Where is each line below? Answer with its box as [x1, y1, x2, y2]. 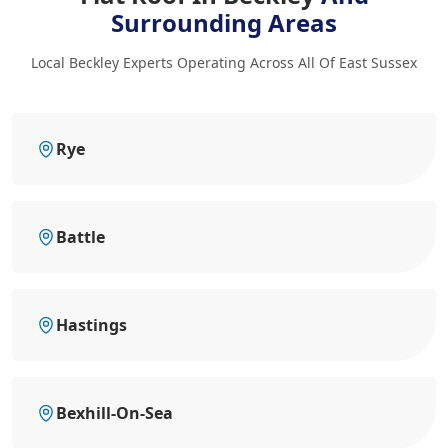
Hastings [56, 313, 127, 336]
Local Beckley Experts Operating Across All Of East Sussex [31, 52, 417, 72]
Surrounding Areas [111, 5, 337, 39]
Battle [56, 225, 105, 248]
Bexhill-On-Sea [56, 401, 173, 424]
